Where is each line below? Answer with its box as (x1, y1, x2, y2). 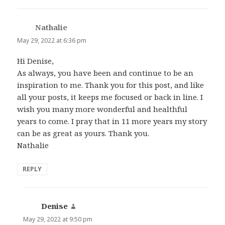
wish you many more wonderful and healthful (17, 104, 188, 115)
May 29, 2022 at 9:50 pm (23, 215, 93, 224)
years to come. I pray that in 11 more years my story (17, 116, 207, 127)
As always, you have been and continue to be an (17, 68, 194, 78)
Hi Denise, (17, 56, 54, 66)
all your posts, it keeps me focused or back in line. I (17, 92, 203, 102)
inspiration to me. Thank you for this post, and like (17, 80, 204, 90)
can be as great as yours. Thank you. (17, 128, 150, 139)
